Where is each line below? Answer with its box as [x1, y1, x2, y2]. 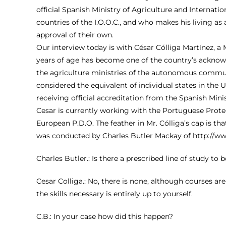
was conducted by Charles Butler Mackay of [36, 131, 193, 140]
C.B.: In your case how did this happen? [36, 211, 173, 221]
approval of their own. [36, 30, 114, 39]
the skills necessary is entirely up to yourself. [36, 189, 193, 198]
